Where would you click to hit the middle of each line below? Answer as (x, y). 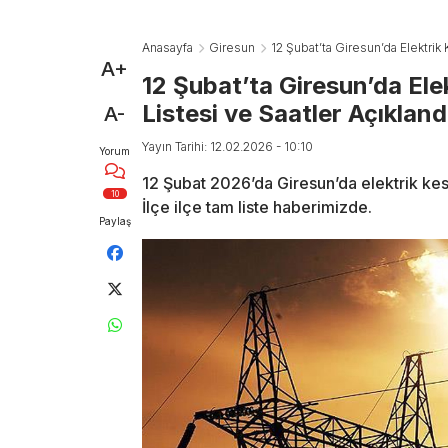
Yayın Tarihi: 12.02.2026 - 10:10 (227, 146)
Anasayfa (167, 47)
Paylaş (114, 221)
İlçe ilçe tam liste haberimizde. (257, 207)
